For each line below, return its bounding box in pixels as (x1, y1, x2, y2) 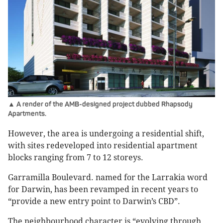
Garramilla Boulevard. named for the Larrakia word (8, 173, 208, 183)
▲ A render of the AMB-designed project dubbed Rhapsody (8, 100, 193, 109)
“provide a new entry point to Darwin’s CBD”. (8, 197, 180, 207)
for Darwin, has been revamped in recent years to (8, 185, 198, 195)
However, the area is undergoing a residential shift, (8, 129, 204, 139)
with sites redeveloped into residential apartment (8, 141, 198, 151)
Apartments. (8, 110, 46, 118)
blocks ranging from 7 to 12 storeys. (8, 153, 145, 163)
